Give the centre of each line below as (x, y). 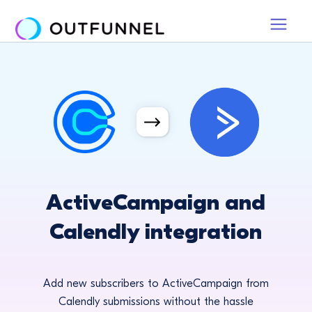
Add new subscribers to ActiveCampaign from (156, 283)
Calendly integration (156, 232)
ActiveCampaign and (156, 202)
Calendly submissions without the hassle (156, 302)
